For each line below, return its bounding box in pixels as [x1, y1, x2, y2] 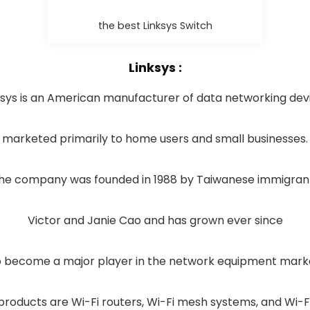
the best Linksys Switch [98, 19, 212, 33]
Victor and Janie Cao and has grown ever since [27, 212, 283, 228]
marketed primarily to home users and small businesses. [2, 131, 308, 147]
